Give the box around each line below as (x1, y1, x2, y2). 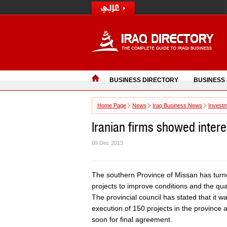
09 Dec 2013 (92, 140, 123, 146)
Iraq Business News (153, 102, 202, 108)
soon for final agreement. (92, 215, 172, 223)
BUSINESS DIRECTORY (109, 77, 178, 84)
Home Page (97, 102, 126, 108)
